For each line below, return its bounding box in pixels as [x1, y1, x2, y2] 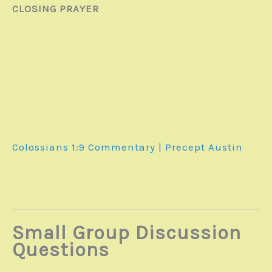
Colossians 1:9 [12, 141, 85, 154]
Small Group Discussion [12, 221, 241, 244]
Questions [12, 238, 109, 261]
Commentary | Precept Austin [85, 141, 243, 154]
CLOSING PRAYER [12, 2, 99, 15]
